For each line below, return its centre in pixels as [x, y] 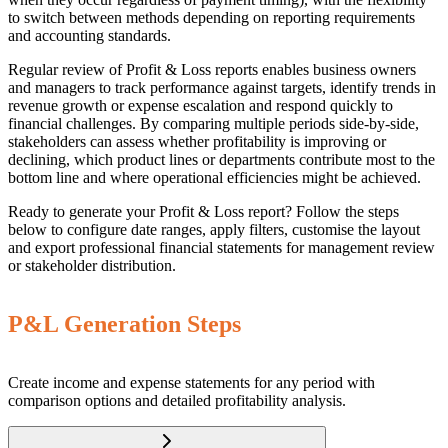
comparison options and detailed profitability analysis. [177, 400]
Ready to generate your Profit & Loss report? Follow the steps [203, 211]
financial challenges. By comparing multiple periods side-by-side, [213, 123]
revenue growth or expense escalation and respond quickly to [200, 105]
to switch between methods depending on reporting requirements [211, 17]
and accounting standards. [89, 35]
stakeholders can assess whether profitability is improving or [197, 141]
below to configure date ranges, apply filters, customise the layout [214, 229]
